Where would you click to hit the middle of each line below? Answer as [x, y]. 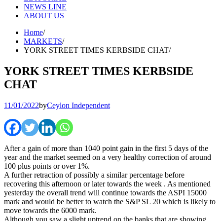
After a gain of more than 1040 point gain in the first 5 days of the [106, 148]
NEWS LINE [45, 7]
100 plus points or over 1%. [47, 166]
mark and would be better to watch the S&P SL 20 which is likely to [110, 201]
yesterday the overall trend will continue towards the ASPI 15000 [105, 192]
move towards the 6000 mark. [50, 210]
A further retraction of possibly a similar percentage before [94, 175]
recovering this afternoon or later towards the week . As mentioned [107, 184]
